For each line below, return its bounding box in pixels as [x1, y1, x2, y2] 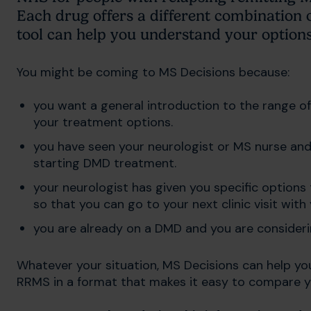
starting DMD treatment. [33, 155, 176, 172]
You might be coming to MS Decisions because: [17, 64, 289, 81]
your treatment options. [33, 114, 173, 131]
